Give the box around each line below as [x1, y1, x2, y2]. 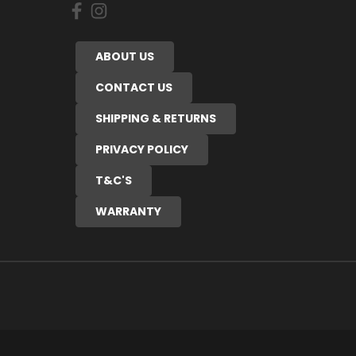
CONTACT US [95, 79, 172, 95]
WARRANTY [95, 203, 161, 219]
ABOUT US [95, 48, 154, 64]
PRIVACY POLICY [95, 141, 188, 157]
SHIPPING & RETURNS [95, 110, 216, 126]
